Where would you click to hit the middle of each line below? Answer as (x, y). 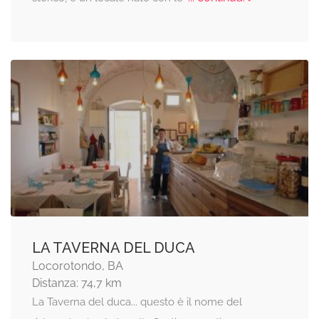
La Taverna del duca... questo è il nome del (137, 302)
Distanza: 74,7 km (77, 283)
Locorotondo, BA (78, 266)
